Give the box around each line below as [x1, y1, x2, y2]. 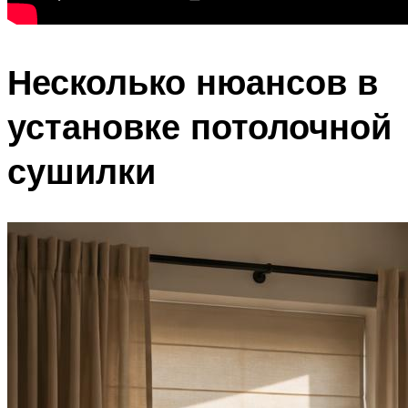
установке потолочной [7, 103, 392, 148]
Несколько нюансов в [7, 58, 378, 104]
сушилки [7, 148, 156, 193]
